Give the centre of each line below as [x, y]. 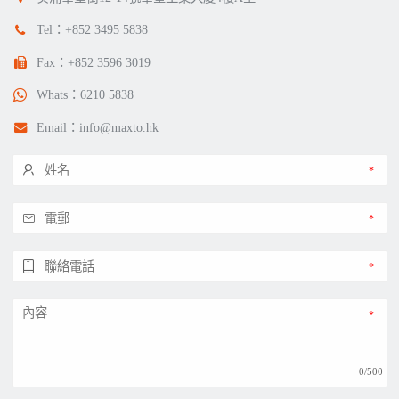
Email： [57, 127]
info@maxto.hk [118, 127]
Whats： [58, 95]
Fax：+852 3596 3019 [93, 62]
